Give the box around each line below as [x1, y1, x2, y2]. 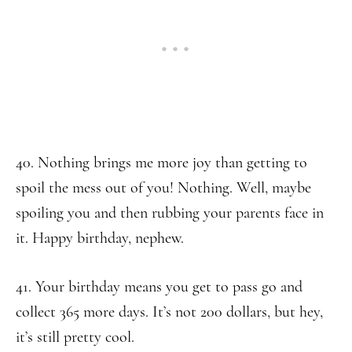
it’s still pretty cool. [16, 328, 134, 346]
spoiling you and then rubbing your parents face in [16, 203, 324, 222]
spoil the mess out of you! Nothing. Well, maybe [16, 178, 311, 197]
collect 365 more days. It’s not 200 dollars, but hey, [16, 302, 323, 321]
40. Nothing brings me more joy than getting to [16, 153, 307, 172]
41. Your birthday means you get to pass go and [16, 277, 302, 296]
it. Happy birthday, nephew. [16, 229, 184, 247]
